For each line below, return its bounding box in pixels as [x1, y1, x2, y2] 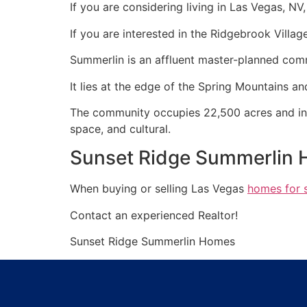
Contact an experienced [70, 208, 198, 222]
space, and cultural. [70, 122, 171, 136]
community [93, 106, 150, 120]
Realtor [198, 208, 235, 222]
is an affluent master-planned [124, 53, 282, 67]
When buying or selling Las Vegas [70, 182, 247, 196]
